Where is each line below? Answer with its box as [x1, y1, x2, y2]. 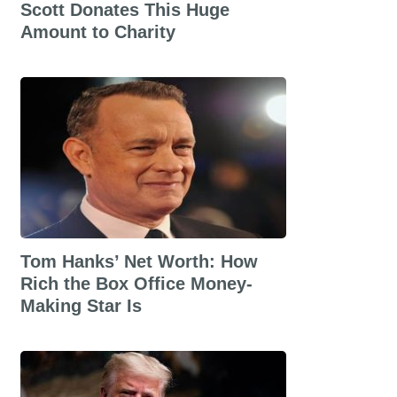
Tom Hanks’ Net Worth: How [19, 252, 258, 271]
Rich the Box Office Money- [19, 274, 253, 293]
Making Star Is [19, 296, 142, 315]
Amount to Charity [19, 22, 175, 42]
